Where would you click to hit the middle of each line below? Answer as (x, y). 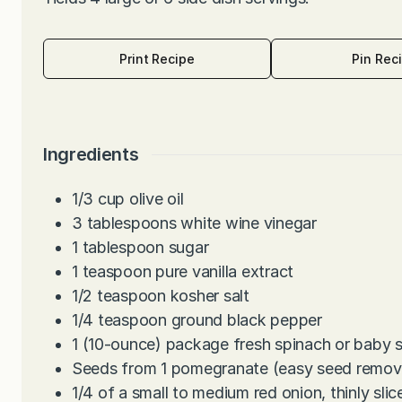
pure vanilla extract (225, 272)
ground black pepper (246, 320)
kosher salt (210, 296)
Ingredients (91, 155)
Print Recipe (157, 58)
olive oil (157, 199)
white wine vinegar (249, 223)
